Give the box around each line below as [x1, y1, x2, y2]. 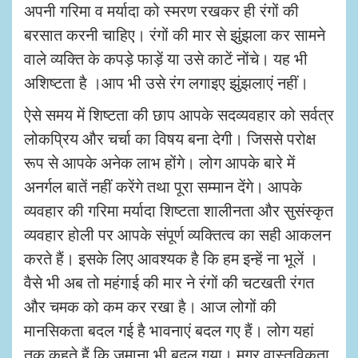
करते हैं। [24, 247, 74, 269]
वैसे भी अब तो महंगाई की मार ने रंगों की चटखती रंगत [24, 271, 314, 293]
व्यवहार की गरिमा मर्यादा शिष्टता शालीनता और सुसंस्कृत [24, 199, 333, 221]
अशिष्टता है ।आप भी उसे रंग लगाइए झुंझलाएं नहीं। [24, 71, 308, 93]
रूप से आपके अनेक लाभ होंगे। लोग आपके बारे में [24, 151, 295, 173]
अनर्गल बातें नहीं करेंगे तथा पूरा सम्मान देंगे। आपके [24, 175, 302, 197]
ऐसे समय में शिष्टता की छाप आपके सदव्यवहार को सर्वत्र [24, 103, 334, 125]
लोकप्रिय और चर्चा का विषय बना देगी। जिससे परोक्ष [24, 127, 316, 149]
